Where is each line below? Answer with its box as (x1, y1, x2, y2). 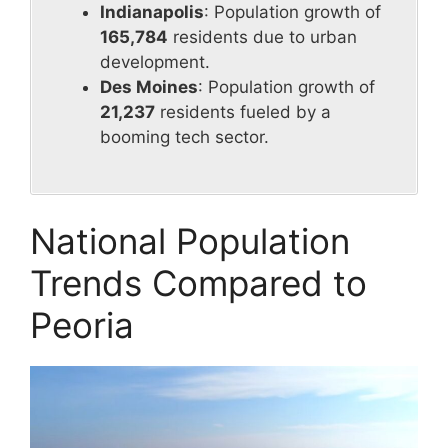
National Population (30, 220, 350, 263)
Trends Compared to (30, 262, 367, 305)
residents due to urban (168, 27, 357, 48)
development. (100, 52, 210, 73)
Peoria (30, 304, 134, 347)
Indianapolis (100, 2, 204, 23)
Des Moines (100, 77, 198, 98)
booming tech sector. (100, 127, 269, 148)
